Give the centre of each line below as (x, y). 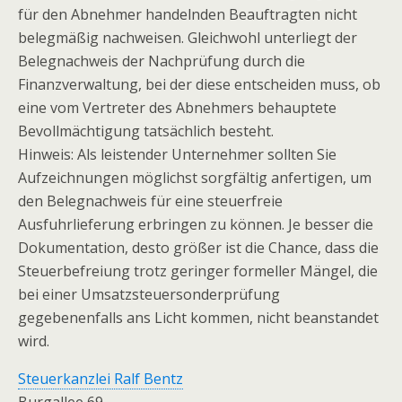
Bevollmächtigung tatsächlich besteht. (146, 131)
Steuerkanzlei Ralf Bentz (100, 379)
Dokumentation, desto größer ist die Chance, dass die (198, 248)
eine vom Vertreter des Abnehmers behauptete (177, 108)
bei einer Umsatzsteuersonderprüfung (149, 294)
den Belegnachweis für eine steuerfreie (150, 201)
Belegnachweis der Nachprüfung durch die (162, 61)
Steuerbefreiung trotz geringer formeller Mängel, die (198, 271)
